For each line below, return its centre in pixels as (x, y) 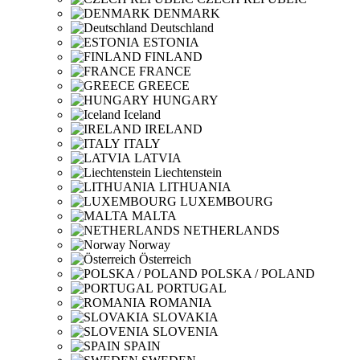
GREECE (164, 86)
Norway (149, 245)
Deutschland (180, 28)
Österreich (165, 259)
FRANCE (165, 71)
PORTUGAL (192, 288)
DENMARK (187, 13)
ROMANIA (181, 303)
